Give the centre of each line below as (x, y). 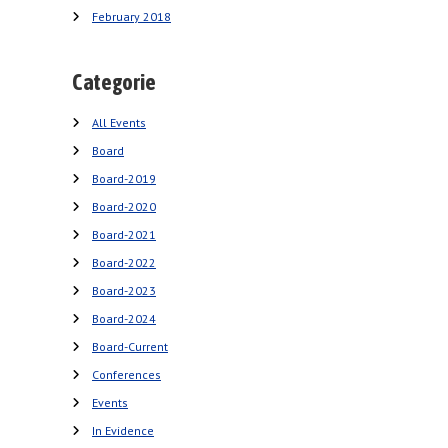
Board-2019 (124, 178)
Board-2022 (124, 262)
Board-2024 (124, 318)
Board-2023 (124, 290)
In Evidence (123, 430)
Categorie (114, 82)
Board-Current (130, 346)
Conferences (126, 374)
